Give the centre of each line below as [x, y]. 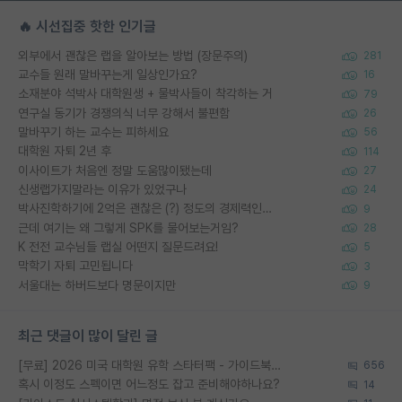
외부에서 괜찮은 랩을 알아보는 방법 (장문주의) [133, 55]
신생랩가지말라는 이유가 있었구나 [102, 189]
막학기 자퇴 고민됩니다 [75, 266]
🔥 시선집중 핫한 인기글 [87, 26]
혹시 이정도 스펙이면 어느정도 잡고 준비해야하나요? [149, 385]
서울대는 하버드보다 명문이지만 [97, 285]
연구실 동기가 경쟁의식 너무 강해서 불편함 [124, 113]
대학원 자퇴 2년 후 [65, 151]
